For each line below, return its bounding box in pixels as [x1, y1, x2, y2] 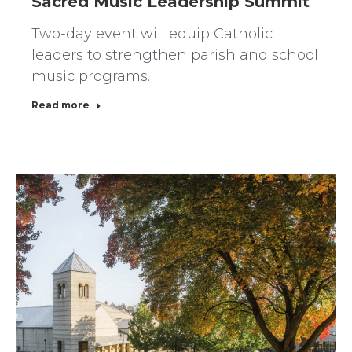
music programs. [31, 67, 150, 85]
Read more [31, 98, 90, 111]
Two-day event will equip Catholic [31, 24, 273, 42]
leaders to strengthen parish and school [31, 46, 318, 64]
